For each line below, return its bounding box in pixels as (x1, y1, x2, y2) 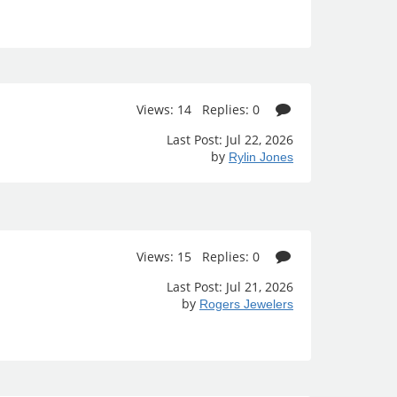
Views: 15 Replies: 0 (136, 248, 264, 265)
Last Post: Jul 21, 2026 (167, 278, 293, 295)
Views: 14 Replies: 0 (136, 101, 264, 118)
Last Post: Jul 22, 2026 (167, 131, 293, 148)
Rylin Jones (229, 150, 293, 164)
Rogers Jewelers (199, 297, 293, 311)
